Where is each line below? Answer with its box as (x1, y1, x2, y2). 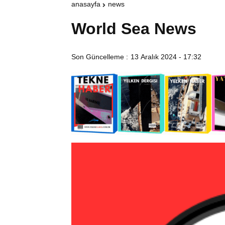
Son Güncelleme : (71, 53, 128, 61)
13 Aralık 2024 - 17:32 (131, 53, 201, 61)
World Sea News (71, 20, 196, 38)
